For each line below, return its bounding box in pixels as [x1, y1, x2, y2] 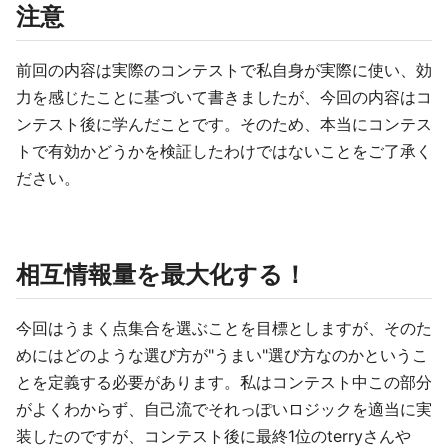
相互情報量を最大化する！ [16, 260, 307, 289]
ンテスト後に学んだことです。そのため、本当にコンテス [16, 114, 432, 134]
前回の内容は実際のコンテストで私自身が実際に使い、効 [16, 60, 432, 80]
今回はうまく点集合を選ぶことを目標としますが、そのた [16, 318, 432, 338]
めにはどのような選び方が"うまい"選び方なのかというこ [16, 345, 428, 365]
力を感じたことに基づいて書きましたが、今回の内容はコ [16, 87, 432, 107]
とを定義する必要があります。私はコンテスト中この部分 [16, 372, 432, 392]
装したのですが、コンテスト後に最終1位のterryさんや [16, 426, 411, 446]
